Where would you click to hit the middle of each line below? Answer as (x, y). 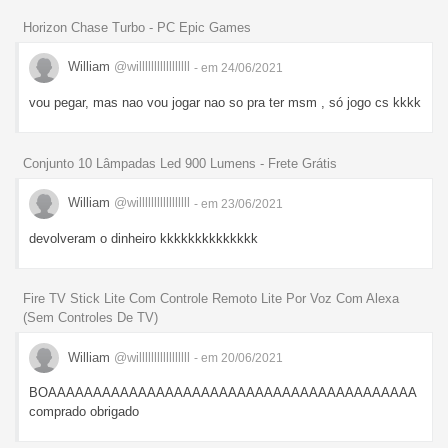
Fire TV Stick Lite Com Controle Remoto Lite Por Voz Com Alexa (211, 299)
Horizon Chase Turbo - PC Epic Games (137, 27)
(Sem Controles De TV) (90, 318)
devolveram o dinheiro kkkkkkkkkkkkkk (143, 238)
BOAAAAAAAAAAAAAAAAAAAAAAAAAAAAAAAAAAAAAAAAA (222, 393)
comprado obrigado (84, 412)
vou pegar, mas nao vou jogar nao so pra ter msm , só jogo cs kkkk (225, 102)
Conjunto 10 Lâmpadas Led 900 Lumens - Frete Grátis (180, 163)
